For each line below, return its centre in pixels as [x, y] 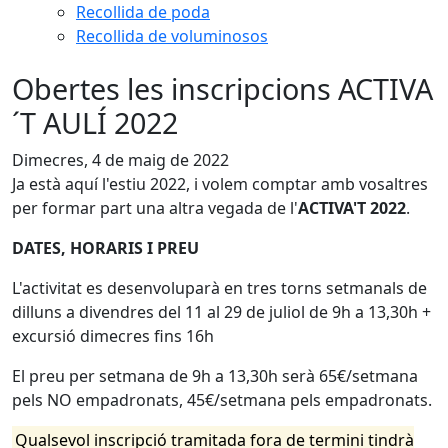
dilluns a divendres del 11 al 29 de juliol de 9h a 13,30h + [221, 312]
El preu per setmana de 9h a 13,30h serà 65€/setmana [215, 376]
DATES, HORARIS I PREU [105, 248]
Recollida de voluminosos [172, 36]
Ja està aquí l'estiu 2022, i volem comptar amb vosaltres [220, 184]
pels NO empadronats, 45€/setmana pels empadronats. [222, 400]
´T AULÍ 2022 [95, 122]
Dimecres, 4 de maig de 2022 [120, 160]
